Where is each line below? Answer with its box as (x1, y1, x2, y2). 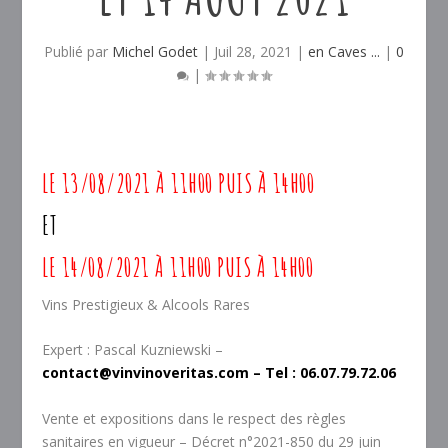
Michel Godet (112, 42, 198, 61)
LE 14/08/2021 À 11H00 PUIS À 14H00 (42, 251, 314, 283)
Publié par (44, 42, 112, 61)
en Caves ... (308, 42, 380, 61)
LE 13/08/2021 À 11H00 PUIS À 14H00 (42, 167, 315, 199)
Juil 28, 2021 (214, 42, 292, 61)
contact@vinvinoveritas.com (42, 363, 250, 383)
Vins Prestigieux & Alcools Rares (42, 295, 251, 314)
